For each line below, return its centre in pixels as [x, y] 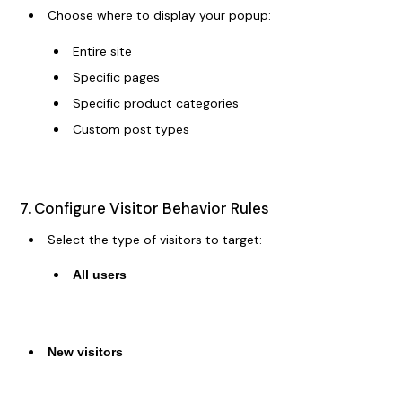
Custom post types [131, 129]
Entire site [102, 51]
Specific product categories [155, 103]
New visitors [85, 352]
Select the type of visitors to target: [154, 239]
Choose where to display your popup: [159, 16]
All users [99, 275]
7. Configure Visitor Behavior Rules [144, 208]
